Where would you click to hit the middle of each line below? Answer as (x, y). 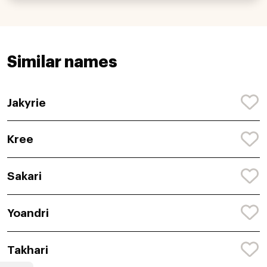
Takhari (28, 250)
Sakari (24, 176)
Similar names (62, 62)
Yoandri (28, 213)
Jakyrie (27, 103)
